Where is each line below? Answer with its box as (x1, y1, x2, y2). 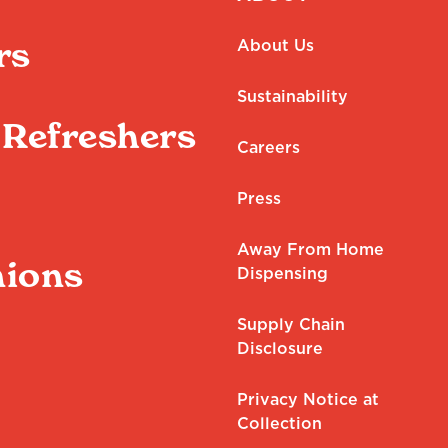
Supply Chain (236, 314, 345, 334)
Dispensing (236, 263, 328, 283)
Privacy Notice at (236, 389, 379, 409)
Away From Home (236, 239, 384, 259)
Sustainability (236, 86, 348, 106)
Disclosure (236, 338, 323, 358)
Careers (236, 137, 300, 157)
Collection (236, 413, 322, 433)
